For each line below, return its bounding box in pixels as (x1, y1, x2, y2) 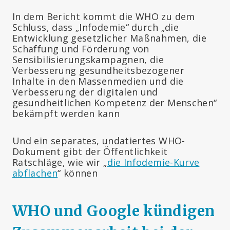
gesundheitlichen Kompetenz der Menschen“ (12, 96, 217, 109)
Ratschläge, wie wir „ (12, 156, 107, 168)
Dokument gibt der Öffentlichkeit (12, 145, 168, 158)
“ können (57, 166, 98, 179)
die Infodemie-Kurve (107, 156, 200, 168)
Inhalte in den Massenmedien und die (12, 74, 184, 87)
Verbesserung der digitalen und (12, 85, 158, 98)
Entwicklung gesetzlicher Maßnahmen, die (12, 31, 207, 44)
